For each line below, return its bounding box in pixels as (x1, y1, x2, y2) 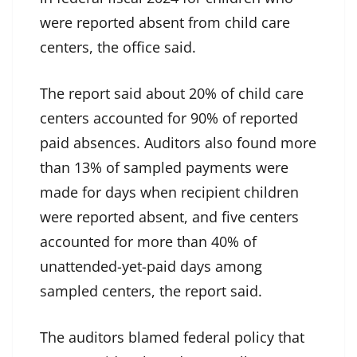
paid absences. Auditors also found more (40, 133, 316, 153)
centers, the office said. (40, 37, 196, 57)
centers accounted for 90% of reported (40, 108, 298, 128)
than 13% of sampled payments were (40, 158, 288, 178)
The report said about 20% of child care (40, 84, 304, 104)
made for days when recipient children (40, 182, 299, 202)
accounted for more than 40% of (40, 232, 257, 252)
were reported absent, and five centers (40, 207, 299, 227)
